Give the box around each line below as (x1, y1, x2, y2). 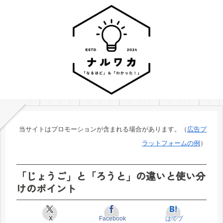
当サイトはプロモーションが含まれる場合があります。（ (19, 125, 187, 133)
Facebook (99, 215, 126, 222)
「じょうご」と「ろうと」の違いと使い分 (16, 168, 206, 183)
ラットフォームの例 (142, 139, 200, 147)
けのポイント (16, 181, 76, 196)
